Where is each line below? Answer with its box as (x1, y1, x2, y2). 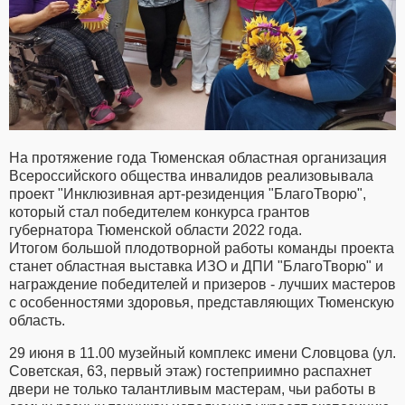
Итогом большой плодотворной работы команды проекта (9, 240, 394, 256)
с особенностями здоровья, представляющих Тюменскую (9, 294, 394, 310)
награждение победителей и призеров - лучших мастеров (9, 276, 396, 292)
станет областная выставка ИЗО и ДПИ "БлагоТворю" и (9, 258, 383, 274)
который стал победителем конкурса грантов (9, 203, 310, 220)
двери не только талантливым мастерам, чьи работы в (9, 381, 376, 397)
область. (9, 312, 65, 328)
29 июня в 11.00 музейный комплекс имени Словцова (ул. (9, 344, 396, 361)
